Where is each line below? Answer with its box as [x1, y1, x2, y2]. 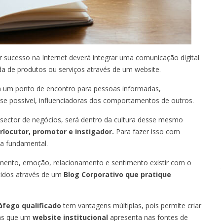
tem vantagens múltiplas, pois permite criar [63, 200, 201, 210]
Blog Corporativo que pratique [64, 169, 171, 179]
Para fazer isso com [114, 126, 180, 136]
